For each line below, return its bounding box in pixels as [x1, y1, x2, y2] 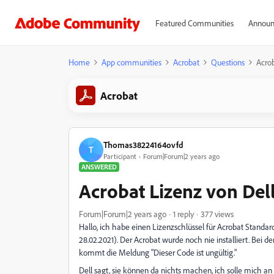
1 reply [173, 209, 194, 219]
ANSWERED [81, 162, 117, 171]
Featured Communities [155, 18, 234, 28]
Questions [211, 57, 245, 67]
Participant [103, 151, 136, 161]
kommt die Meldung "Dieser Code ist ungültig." [79, 247, 237, 257]
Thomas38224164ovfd [103, 139, 183, 150]
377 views [201, 209, 234, 219]
